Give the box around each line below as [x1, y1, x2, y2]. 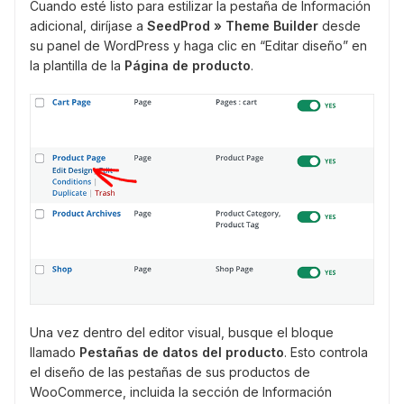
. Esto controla [284, 344, 368, 361]
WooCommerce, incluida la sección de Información [30, 384, 332, 400]
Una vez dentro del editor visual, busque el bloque [30, 325, 334, 341]
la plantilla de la [30, 57, 124, 73]
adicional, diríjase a [30, 17, 147, 33]
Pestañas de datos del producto [79, 344, 284, 361]
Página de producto [124, 57, 251, 73]
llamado [30, 344, 79, 361]
